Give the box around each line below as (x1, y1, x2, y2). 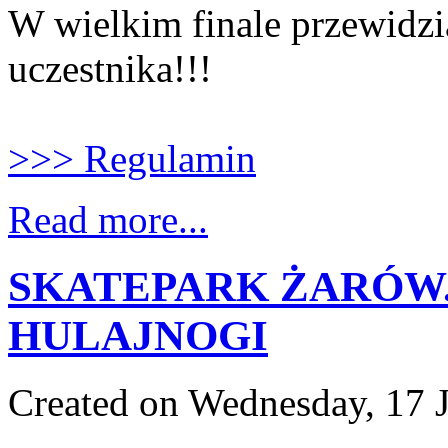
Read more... (8, 197, 208, 241)
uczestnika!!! (8, 46, 212, 90)
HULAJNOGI (8, 311, 268, 359)
